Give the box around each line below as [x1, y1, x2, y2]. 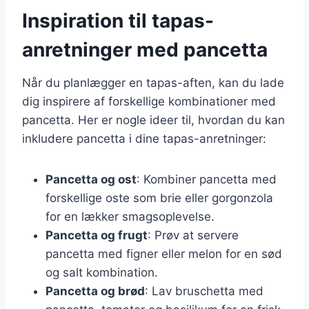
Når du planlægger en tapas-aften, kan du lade [22, 75, 284, 90]
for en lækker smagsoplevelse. [46, 209, 215, 223]
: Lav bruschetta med [145, 283, 263, 298]
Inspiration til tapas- [22, 8, 214, 32]
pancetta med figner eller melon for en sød [46, 246, 282, 261]
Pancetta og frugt [46, 228, 148, 242]
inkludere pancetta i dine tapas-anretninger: [22, 131, 266, 146]
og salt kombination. [46, 265, 158, 279]
